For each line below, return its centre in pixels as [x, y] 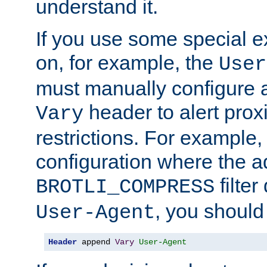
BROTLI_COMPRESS [125, 187]
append [96, 242]
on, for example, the [127, 62]
